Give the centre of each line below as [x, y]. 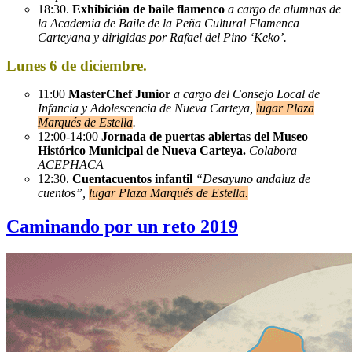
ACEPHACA [71, 164]
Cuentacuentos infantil [132, 178]
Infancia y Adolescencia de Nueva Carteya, [147, 108]
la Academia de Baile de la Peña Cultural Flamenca [169, 23]
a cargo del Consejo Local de [247, 93]
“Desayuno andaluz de [251, 178]
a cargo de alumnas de [284, 9]
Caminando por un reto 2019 [122, 226]
